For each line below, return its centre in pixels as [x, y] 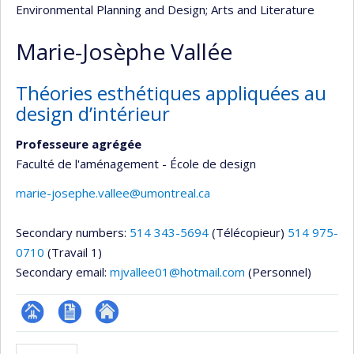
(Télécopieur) [248, 232]
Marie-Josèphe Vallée [124, 51]
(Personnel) [280, 272]
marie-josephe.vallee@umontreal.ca [113, 193]
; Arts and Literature [260, 9]
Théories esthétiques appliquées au [171, 93]
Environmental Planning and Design [111, 9]
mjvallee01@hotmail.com [177, 272]
